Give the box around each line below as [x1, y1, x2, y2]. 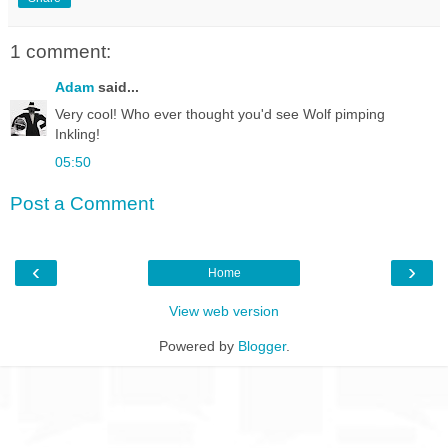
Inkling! [55, 126, 100, 143]
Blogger [237, 337, 286, 354]
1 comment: [10, 40, 111, 62]
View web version [169, 302, 279, 319]
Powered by [158, 337, 238, 354]
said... [94, 79, 139, 96]
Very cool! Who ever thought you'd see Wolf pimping [55, 106, 385, 123]
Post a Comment [10, 193, 154, 215]
